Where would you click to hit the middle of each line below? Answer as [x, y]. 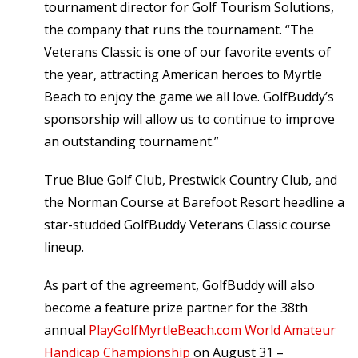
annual [66, 330]
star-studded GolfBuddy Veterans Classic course [187, 224]
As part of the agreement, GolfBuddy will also [179, 285]
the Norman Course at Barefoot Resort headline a [194, 202]
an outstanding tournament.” [131, 141]
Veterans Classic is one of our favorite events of [187, 52]
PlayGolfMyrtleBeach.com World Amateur [212, 330]
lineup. [64, 247]
